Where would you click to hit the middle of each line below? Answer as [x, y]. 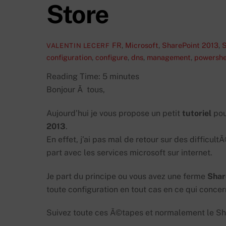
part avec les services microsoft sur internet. [129, 152]
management [169, 57]
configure [111, 57]
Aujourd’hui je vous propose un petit [114, 113]
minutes [124, 76]
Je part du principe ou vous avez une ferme [127, 176]
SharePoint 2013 [190, 45]
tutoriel [197, 113]
